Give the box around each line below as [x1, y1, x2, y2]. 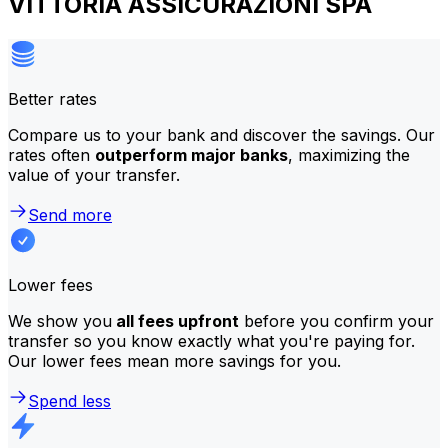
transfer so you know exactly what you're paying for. [8, 330, 415, 351]
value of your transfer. [8, 164, 180, 185]
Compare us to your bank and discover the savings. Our [8, 124, 435, 145]
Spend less [28, 390, 111, 411]
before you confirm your [239, 310, 434, 331]
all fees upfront [112, 310, 239, 331]
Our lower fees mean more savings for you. [8, 350, 341, 371]
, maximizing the [288, 144, 410, 165]
